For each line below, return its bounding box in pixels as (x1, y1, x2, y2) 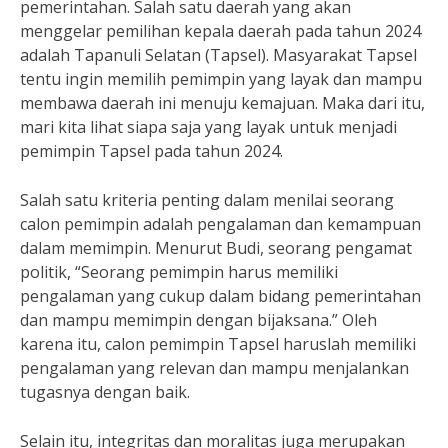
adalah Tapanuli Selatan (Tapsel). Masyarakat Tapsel (20, 44, 417, 66)
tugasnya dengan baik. (20, 381, 190, 403)
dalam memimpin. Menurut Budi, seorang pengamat (20, 237, 412, 259)
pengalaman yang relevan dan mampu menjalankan (20, 357, 409, 379)
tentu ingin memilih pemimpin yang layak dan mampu (20, 68, 422, 90)
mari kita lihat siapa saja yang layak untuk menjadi (20, 116, 397, 138)
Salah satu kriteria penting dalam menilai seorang (20, 189, 394, 211)
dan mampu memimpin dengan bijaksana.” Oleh (20, 309, 377, 331)
